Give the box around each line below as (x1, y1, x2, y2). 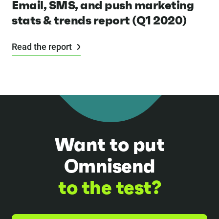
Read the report (12, 41, 74, 52)
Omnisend (64, 154, 155, 178)
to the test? (58, 175, 161, 199)
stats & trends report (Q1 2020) (12, 13, 187, 28)
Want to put (54, 132, 165, 156)
